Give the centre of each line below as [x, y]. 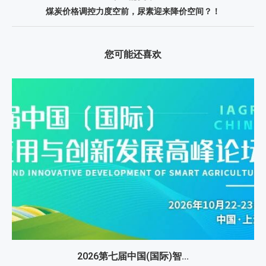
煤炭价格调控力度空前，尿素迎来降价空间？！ [133, 11]
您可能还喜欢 [133, 54]
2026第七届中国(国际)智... [133, 256]
